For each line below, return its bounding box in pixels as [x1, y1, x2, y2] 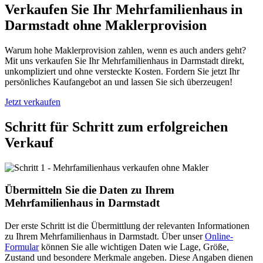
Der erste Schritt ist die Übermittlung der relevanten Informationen [5, 221, 249, 231]
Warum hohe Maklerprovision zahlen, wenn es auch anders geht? [5, 45, 246, 55]
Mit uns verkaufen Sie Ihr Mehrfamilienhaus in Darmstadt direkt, [5, 55, 244, 66]
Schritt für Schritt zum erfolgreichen [5, 119, 228, 134]
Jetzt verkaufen [5, 96, 60, 107]
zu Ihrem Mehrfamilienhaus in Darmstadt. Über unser [5, 231, 205, 242]
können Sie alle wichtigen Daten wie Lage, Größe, [39, 242, 229, 252]
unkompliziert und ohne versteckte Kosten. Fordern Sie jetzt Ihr [5, 66, 240, 76]
